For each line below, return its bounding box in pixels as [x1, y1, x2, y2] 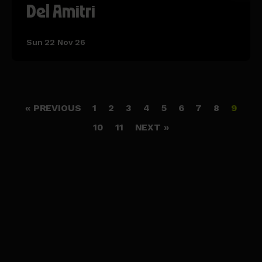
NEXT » [135, 121, 169, 133]
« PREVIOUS [25, 102, 81, 113]
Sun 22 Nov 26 [26, 37, 85, 47]
